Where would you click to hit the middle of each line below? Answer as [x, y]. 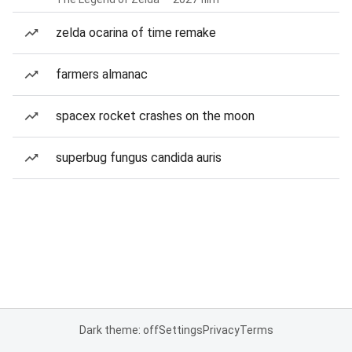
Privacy [221, 330]
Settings [180, 330]
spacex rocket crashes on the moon [155, 116]
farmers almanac [102, 74]
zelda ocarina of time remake [136, 33]
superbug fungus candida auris [139, 158]
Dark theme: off [119, 330]
